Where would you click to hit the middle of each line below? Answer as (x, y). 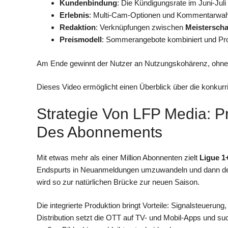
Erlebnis (74, 15)
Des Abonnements (99, 132)
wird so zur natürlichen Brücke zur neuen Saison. (118, 182)
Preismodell (81, 40)
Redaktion (78, 27)
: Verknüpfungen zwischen (140, 27)
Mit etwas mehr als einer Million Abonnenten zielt (118, 157)
